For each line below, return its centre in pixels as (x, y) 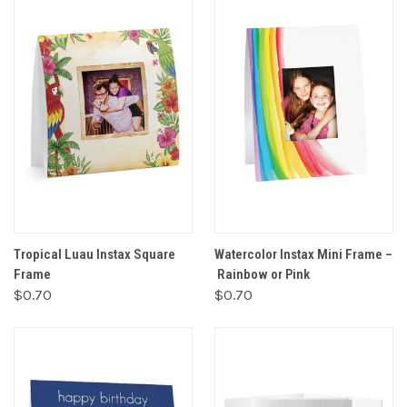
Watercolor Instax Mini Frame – (303, 254)
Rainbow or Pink (262, 274)
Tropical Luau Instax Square (94, 254)
